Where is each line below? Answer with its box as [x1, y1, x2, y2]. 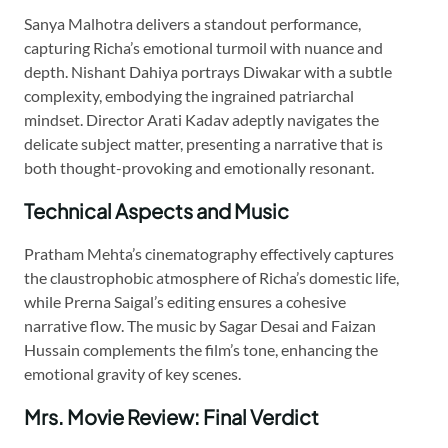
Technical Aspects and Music [24, 197, 289, 223]
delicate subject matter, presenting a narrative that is [24, 133, 383, 153]
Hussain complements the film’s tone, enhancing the [24, 339, 378, 359]
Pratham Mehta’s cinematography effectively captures [24, 243, 394, 263]
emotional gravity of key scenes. [24, 363, 241, 383]
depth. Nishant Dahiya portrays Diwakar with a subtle [24, 61, 392, 81]
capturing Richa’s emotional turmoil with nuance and [24, 37, 383, 57]
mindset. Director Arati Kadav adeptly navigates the [24, 109, 379, 129]
